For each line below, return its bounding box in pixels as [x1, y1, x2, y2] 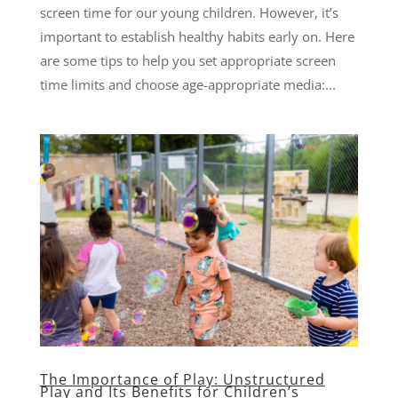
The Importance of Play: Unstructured [39, 369, 325, 389]
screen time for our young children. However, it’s [39, 3, 338, 21]
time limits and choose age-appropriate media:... [39, 75, 336, 93]
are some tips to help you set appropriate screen [39, 51, 336, 69]
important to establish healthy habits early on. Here [39, 27, 354, 45]
